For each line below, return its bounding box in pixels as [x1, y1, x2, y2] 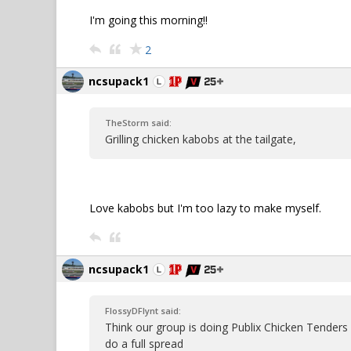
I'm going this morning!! [89, 13, 208, 27]
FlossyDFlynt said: [105, 305, 181, 317]
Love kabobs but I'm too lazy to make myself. [89, 201, 321, 215]
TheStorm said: [105, 117, 172, 128]
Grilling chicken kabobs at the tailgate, [105, 132, 296, 147]
